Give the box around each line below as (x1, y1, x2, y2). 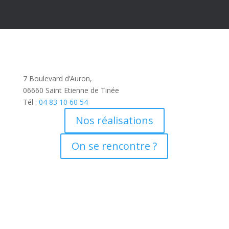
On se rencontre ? (72, 139, 157, 153)
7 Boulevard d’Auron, (22, 74, 92, 83)
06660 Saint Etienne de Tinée (22, 85, 119, 95)
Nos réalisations (75, 113, 153, 127)
